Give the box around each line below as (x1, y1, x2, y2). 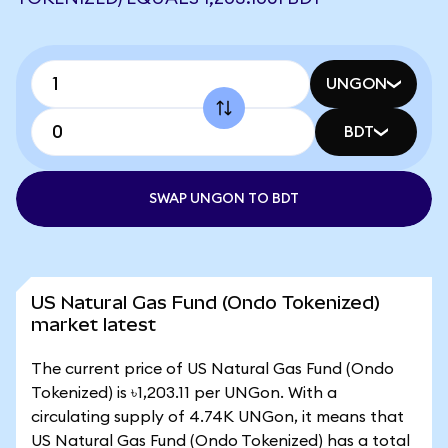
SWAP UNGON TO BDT (149, 192, 299, 206)
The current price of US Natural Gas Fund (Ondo (31, 361, 394, 377)
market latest (31, 314, 156, 335)
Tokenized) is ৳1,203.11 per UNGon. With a (31, 385, 337, 401)
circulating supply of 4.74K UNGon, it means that (31, 409, 404, 425)
